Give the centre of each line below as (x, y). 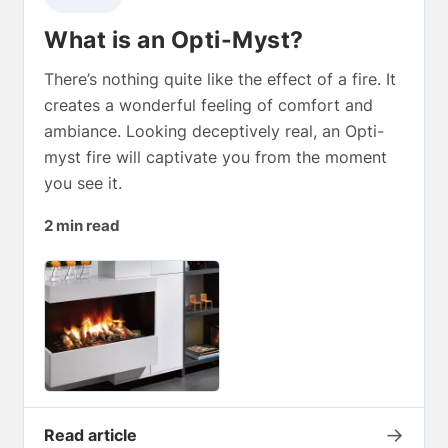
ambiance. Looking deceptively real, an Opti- (214, 130)
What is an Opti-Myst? (174, 39)
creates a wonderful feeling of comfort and (208, 104)
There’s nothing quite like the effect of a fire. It (220, 78)
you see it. (83, 182)
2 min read (82, 225)
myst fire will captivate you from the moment (215, 156)
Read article (90, 435)
